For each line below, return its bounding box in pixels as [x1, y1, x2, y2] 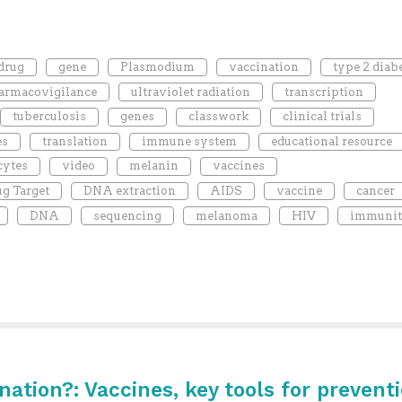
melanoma [195, 208, 258, 223]
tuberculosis [12, 109, 86, 124]
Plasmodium [119, 60, 195, 74]
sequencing [92, 208, 162, 223]
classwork [188, 109, 249, 124]
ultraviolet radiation [130, 84, 250, 99]
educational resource [270, 134, 392, 148]
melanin [128, 159, 179, 173]
